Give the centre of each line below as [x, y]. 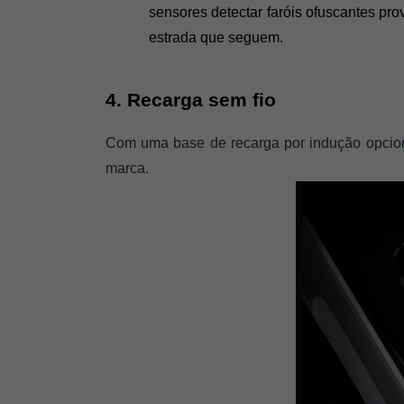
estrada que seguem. [216, 38]
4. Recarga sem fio [191, 101]
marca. [129, 169]
